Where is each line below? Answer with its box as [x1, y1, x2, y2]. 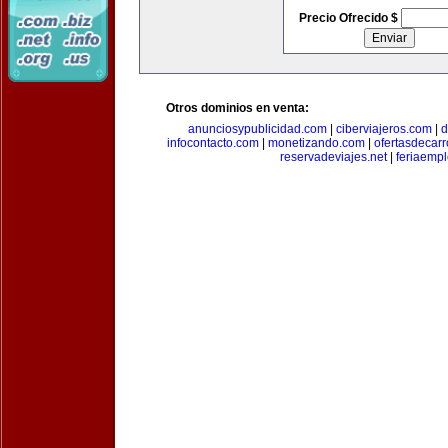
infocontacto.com [167, 136, 259, 150]
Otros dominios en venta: [166, 101, 309, 115]
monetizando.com [268, 136, 365, 150]
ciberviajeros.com [335, 122, 432, 136]
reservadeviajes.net [279, 150, 387, 164]
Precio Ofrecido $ [298, 11, 401, 25]
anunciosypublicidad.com [187, 122, 327, 136]
